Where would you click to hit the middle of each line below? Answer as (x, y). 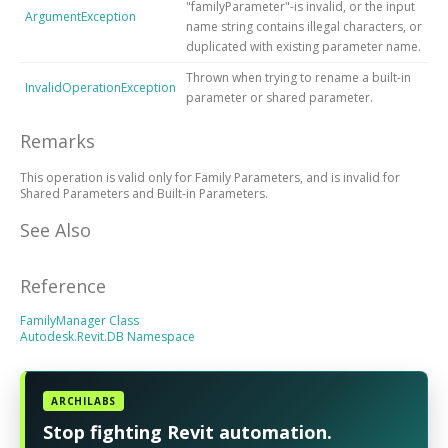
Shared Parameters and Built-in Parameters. (144, 193)
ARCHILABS (84, 401)
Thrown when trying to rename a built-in (298, 77)
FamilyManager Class (79, 320)
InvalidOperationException (100, 87)
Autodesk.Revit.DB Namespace (107, 336)
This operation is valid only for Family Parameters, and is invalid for (210, 177)
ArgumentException (80, 16)
